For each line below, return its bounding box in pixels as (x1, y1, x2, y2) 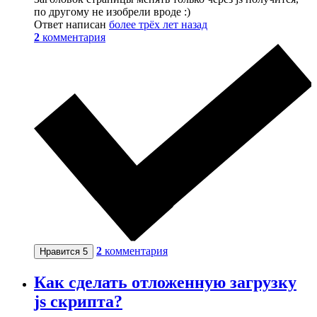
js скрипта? (34, 292, 122, 311)
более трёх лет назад (109, 18, 207, 31)
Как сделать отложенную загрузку (34, 272, 296, 292)
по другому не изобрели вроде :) (34, 6, 190, 18)
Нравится (40, 246, 83, 257)
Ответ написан (34, 18, 109, 31)
